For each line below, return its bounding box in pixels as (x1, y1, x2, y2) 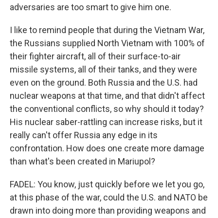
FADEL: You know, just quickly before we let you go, (10, 179, 204, 189)
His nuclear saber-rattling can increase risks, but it (10, 117, 202, 127)
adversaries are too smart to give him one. (10, 2, 171, 12)
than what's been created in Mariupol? (10, 156, 155, 166)
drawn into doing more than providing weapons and (10, 205, 206, 216)
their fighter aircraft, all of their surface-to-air (10, 51, 181, 61)
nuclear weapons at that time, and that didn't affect (10, 91, 205, 101)
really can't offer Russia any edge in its (10, 130, 158, 140)
